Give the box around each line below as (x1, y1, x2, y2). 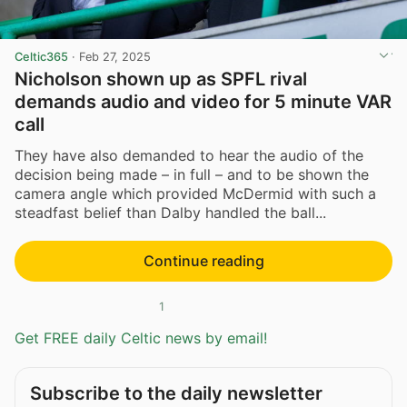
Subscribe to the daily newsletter (30, 382, 323, 405)
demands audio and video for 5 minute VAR (15, 91, 392, 114)
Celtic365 (15, 50, 68, 65)
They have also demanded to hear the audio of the (15, 145, 363, 164)
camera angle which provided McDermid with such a (15, 184, 376, 203)
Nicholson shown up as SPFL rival (15, 68, 307, 91)
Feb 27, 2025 (79, 50, 151, 65)
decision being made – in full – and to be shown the (15, 164, 369, 184)
